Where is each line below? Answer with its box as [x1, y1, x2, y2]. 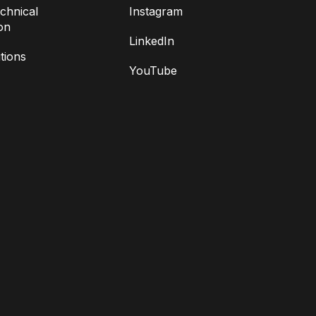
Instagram [129, 4, 183, 18]
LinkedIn [129, 34, 175, 48]
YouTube [129, 63, 178, 78]
